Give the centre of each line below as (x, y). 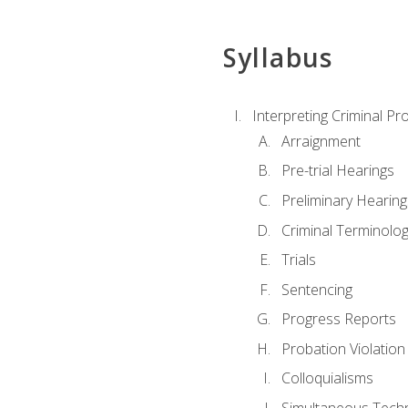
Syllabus (278, 58)
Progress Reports (338, 319)
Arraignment (321, 141)
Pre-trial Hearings (337, 171)
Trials (298, 260)
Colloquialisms (327, 378)
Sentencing (316, 289)
